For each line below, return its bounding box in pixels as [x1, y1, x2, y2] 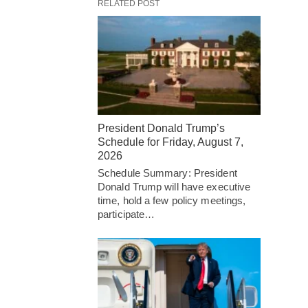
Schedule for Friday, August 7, [98, 136, 243, 148]
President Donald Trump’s [98, 122, 225, 134]
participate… [98, 208, 155, 220]
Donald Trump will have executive [98, 181, 251, 192]
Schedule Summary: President [98, 167, 237, 179]
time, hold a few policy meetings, [98, 195, 246, 206]
